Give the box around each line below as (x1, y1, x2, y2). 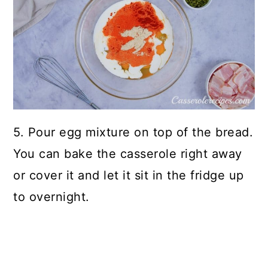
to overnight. (13, 189, 90, 204)
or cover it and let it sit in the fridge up (13, 167, 244, 182)
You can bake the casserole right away (13, 146, 242, 161)
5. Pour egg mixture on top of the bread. (13, 124, 254, 139)
